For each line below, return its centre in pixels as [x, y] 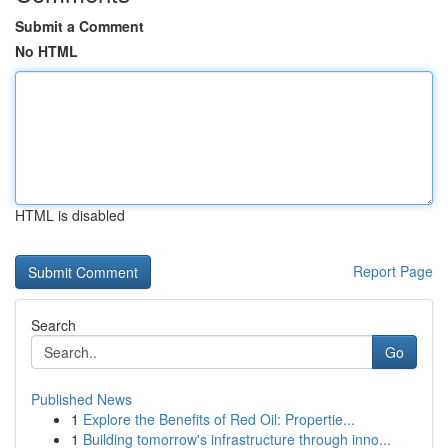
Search [53, 325]
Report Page [393, 271]
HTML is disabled [70, 215]
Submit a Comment [79, 26]
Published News [81, 399]
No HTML [46, 51]
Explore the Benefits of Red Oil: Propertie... [219, 419]
